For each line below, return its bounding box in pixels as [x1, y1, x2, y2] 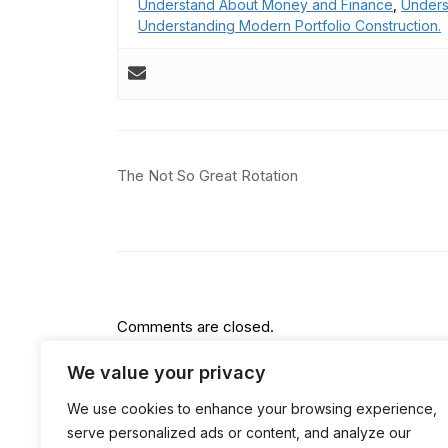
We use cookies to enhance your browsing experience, [67, 400, 437, 417]
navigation [116, 190, 268, 227]
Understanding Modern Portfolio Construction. [138, 16, 441, 34]
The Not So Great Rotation [117, 165, 298, 185]
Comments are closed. [117, 316, 274, 336]
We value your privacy [67, 362, 266, 383]
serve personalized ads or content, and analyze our [67, 424, 411, 441]
